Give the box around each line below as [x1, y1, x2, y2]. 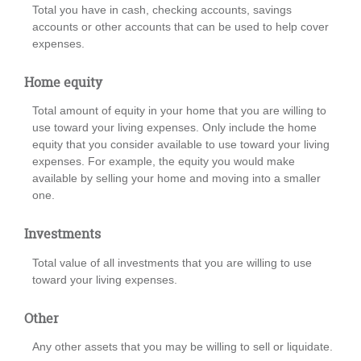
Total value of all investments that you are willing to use [32, 255, 312, 269]
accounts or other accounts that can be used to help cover [32, 19, 329, 33]
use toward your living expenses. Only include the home [32, 121, 317, 135]
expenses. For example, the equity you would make [32, 155, 295, 168]
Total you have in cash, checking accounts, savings [32, 2, 292, 16]
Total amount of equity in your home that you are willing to [32, 104, 326, 118]
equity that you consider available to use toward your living [32, 138, 330, 151]
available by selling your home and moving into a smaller [32, 172, 321, 185]
